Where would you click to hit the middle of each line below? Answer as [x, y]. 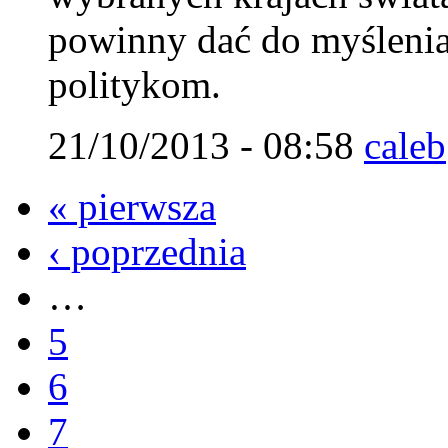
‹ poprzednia [147, 251]
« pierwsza [132, 206]
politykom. [134, 84]
